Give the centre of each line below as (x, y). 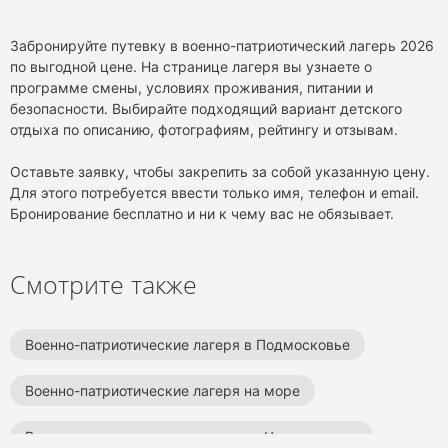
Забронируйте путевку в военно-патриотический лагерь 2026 (222, 45)
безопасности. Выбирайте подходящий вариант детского (206, 108)
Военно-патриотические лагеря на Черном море (191, 436)
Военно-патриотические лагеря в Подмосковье (187, 344)
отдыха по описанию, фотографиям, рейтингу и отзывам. (204, 129)
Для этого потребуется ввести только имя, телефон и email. (214, 192)
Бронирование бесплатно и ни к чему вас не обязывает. (202, 213)
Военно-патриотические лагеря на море (162, 390)
